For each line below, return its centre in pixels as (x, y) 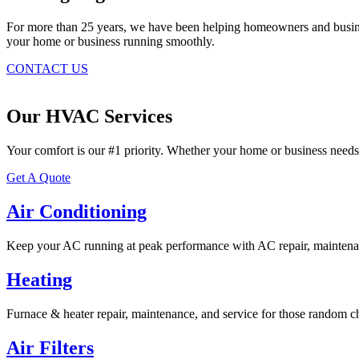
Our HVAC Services (89, 117)
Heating (39, 280)
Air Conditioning (77, 212)
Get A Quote (38, 178)
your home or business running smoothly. (111, 41)
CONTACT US (47, 68)
